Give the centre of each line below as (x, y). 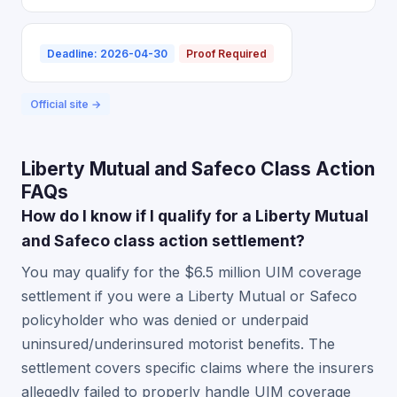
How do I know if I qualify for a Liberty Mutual (195, 216)
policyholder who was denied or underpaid (165, 320)
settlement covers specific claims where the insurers (198, 368)
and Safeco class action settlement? (163, 241)
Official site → (66, 104)
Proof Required (226, 54)
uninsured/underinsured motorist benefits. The (178, 344)
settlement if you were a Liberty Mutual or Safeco (189, 296)
